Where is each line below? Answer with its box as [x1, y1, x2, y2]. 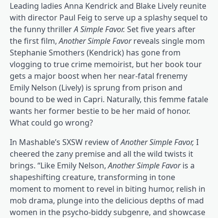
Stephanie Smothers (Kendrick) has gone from [10, 47, 181, 58]
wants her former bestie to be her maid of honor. [10, 106, 190, 117]
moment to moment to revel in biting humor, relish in [10, 183, 205, 195]
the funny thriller [10, 24, 74, 35]
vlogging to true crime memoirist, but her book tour [10, 59, 202, 70]
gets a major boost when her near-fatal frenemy [10, 71, 187, 82]
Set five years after [127, 24, 196, 35]
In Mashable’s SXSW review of [10, 137, 121, 148]
